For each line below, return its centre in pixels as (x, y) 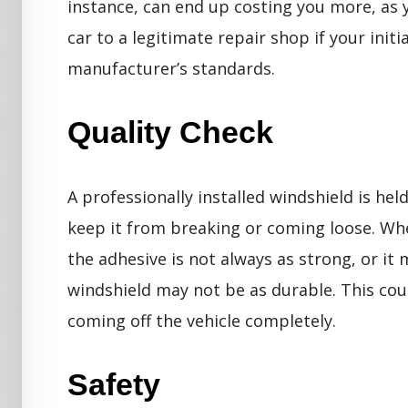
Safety (114, 384)
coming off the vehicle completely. (202, 320)
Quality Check (170, 132)
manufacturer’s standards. (171, 68)
